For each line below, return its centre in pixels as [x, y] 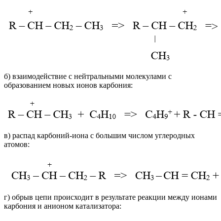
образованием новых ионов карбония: [68, 85]
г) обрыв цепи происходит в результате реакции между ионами [110, 197]
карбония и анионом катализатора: [63, 206]
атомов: [17, 144]
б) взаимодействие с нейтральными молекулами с [88, 76]
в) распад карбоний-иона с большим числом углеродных [99, 135]
